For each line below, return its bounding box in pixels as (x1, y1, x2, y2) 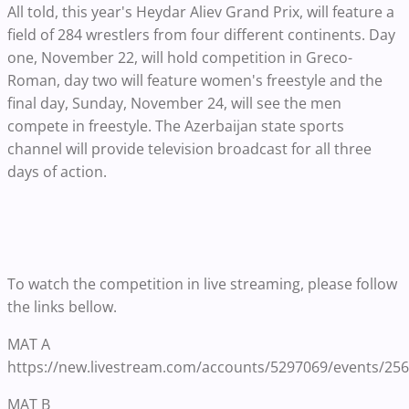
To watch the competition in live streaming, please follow (7, 274, 397, 295)
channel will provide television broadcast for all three (7, 139, 372, 160)
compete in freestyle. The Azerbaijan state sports (7, 116, 344, 137)
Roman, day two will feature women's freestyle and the (7, 70, 383, 91)
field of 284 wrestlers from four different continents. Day (7, 25, 395, 46)
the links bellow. (7, 297, 117, 318)
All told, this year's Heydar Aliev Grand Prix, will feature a (7, 2, 394, 23)
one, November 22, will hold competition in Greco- (7, 47, 352, 68)
